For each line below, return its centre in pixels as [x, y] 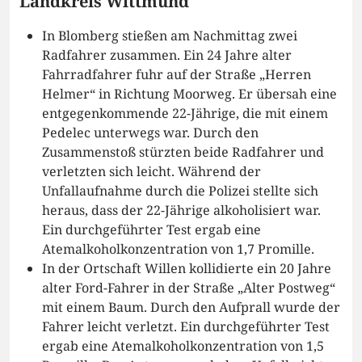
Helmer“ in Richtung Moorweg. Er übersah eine [189, 94]
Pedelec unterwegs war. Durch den [150, 133]
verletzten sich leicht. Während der [152, 172]
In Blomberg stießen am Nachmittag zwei [170, 36]
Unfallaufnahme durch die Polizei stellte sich [180, 191]
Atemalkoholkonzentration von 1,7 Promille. [178, 249]
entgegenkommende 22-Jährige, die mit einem [185, 114]
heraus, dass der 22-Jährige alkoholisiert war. [181, 210]
